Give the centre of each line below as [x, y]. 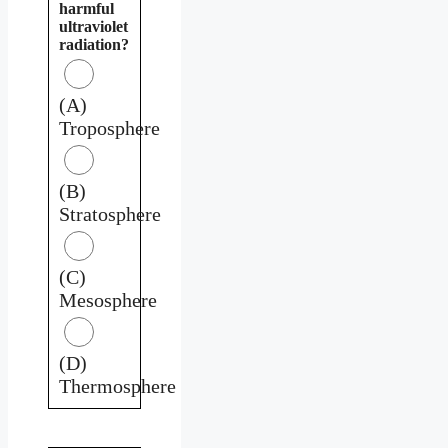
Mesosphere [108, 299]
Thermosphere [117, 385]
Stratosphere [110, 213]
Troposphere [109, 127]
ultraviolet [93, 26]
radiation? [94, 44]
